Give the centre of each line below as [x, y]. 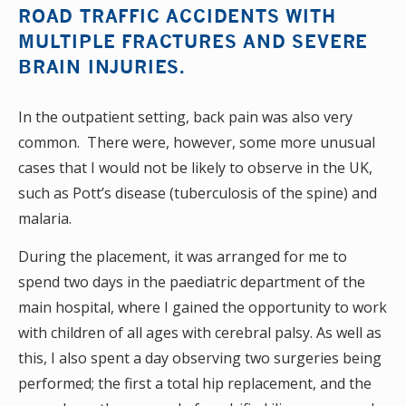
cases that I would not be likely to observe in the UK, [195, 168]
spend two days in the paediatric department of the [192, 282]
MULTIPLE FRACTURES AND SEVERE [193, 41]
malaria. [45, 218]
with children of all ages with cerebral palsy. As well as [200, 333]
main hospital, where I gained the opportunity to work [203, 307]
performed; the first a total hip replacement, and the [195, 383]
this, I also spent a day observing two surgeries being [200, 358]
